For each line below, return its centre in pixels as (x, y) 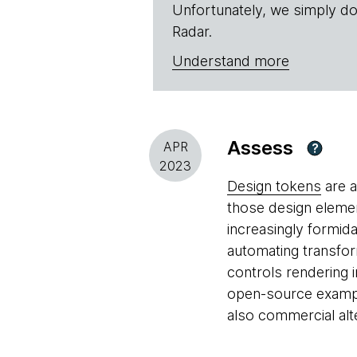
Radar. (192, 31)
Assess (260, 148)
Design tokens (274, 186)
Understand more (231, 61)
